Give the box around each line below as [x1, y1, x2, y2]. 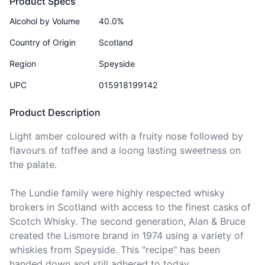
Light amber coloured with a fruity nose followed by [9, 130, 243, 142]
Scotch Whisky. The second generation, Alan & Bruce [9, 215, 245, 227]
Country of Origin [9, 37, 76, 47]
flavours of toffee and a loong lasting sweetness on [9, 144, 241, 156]
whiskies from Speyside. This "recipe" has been [9, 244, 220, 256]
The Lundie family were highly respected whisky [9, 187, 225, 199]
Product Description [9, 106, 101, 118]
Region [9, 59, 36, 69]
